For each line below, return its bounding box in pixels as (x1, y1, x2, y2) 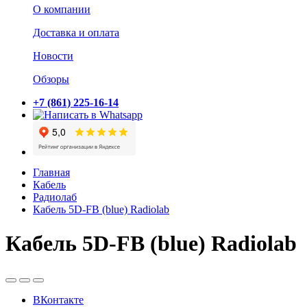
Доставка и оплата (33, 27, 119, 39)
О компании (33, 3, 90, 16)
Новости (33, 50, 73, 62)
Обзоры (33, 73, 69, 86)
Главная (33, 167, 70, 179)
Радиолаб (33, 191, 77, 204)
